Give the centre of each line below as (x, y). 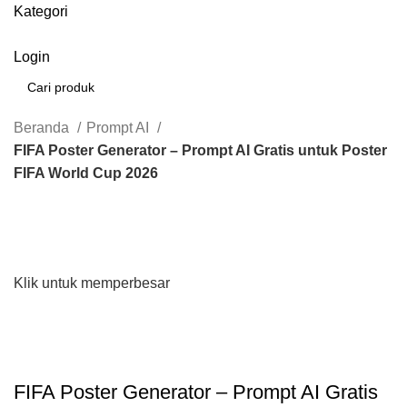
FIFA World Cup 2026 (86, 173)
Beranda (43, 128)
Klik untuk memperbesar (92, 283)
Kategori (41, 11)
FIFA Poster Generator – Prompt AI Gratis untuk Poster (200, 150)
